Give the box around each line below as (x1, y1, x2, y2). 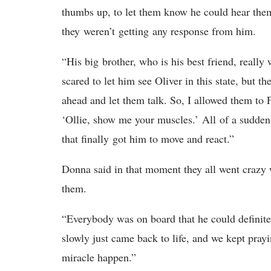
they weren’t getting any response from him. (62, 24, 260, 39)
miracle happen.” (62, 250, 140, 265)
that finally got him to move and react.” (62, 131, 238, 146)
